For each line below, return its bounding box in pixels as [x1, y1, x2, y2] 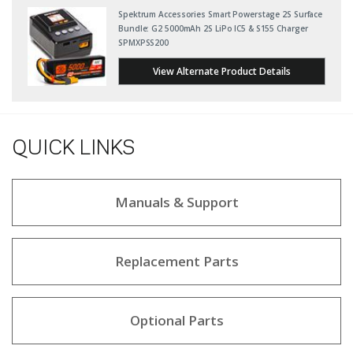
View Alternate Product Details [153, 65, 291, 78]
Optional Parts [129, 311, 224, 329]
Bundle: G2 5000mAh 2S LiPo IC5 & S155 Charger [118, 23, 308, 34]
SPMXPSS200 [118, 37, 169, 48]
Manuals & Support [114, 193, 239, 211]
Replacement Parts [114, 252, 239, 270]
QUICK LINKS [12, 139, 136, 158]
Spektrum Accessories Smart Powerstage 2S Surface [118, 9, 323, 20]
